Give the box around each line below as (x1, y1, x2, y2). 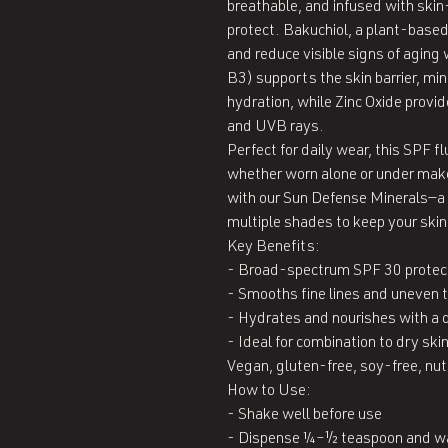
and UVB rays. (227, 120, 324, 136)
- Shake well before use (227, 408, 382, 424)
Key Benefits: (227, 240, 320, 256)
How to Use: (227, 384, 311, 400)
